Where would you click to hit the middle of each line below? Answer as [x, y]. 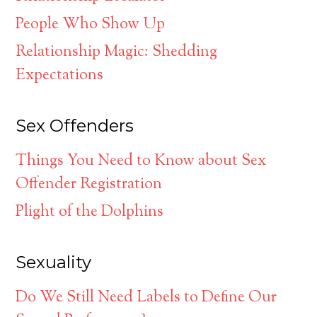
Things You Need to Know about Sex [141, 162]
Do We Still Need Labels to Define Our [146, 298]
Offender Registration [89, 185]
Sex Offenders [75, 126]
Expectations [60, 76]
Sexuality [54, 263]
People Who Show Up [91, 25]
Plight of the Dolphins [90, 213]
